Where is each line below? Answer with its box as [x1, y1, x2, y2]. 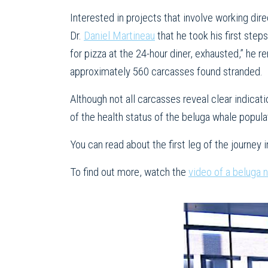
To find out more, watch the [70, 165, 188, 179]
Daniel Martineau [84, 29, 155, 43]
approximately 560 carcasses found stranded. [70, 65, 263, 79]
